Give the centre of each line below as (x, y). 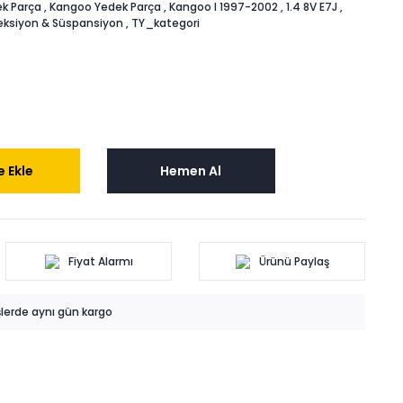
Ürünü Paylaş (294, 261)
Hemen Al (191, 170)
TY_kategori (165, 23)
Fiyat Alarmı (100, 261)
